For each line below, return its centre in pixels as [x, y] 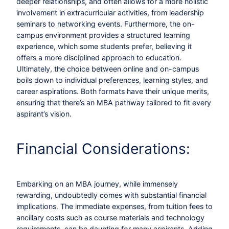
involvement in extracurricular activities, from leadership [110, 13]
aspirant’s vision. [44, 114]
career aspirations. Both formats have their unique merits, [113, 91]
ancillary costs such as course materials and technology [110, 217]
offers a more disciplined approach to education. [99, 58]
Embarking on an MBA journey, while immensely [97, 184]
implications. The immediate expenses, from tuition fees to [114, 206]
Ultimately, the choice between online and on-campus [108, 69]
